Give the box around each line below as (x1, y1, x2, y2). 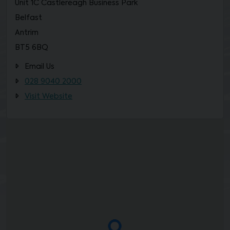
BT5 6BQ (15, 44, 48, 51)
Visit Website (25, 93, 72, 100)
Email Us (25, 63, 54, 70)
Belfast (15, 14, 42, 22)
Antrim (15, 29, 39, 36)
